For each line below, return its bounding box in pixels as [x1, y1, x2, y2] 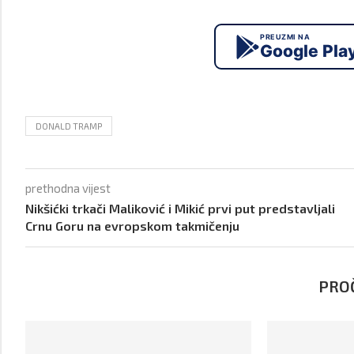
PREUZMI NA [260, 32, 311, 41]
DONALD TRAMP [36, 121, 102, 131]
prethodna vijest [25, 181, 111, 195]
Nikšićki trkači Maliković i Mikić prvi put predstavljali [25, 201, 335, 216]
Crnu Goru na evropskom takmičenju [25, 218, 239, 233]
